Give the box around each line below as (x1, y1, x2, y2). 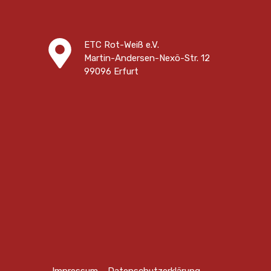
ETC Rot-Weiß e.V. (83, 39, 159, 51)
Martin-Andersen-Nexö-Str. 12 (83, 53, 210, 64)
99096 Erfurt (83, 66, 139, 77)
